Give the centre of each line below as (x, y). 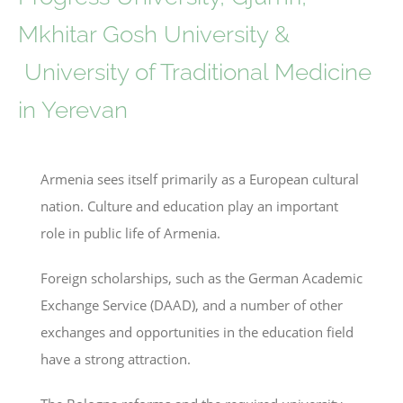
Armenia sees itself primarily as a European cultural (200, 179)
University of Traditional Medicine (195, 72)
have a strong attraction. (116, 358)
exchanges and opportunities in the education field (197, 331)
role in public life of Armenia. (130, 233)
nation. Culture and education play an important (189, 206)
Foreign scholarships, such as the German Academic (201, 278)
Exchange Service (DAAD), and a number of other (192, 304)
